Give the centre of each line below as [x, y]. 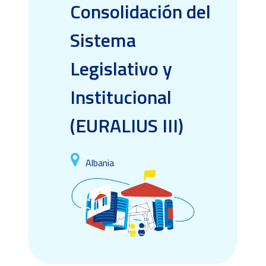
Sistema [103, 40]
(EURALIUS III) [127, 126]
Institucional [121, 97]
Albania [100, 162]
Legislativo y [121, 69]
